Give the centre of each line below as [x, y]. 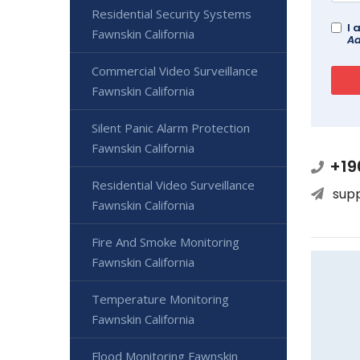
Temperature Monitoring [160, 299]
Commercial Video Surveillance [175, 71]
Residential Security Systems [172, 14]
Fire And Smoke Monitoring [166, 242]
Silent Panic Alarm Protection [171, 128]
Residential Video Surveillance [173, 185]
